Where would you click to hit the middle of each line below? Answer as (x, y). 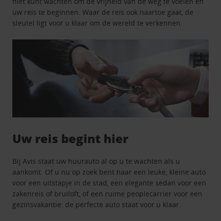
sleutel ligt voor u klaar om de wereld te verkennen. (98, 23)
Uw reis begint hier (71, 139)
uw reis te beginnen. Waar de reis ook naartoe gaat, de (103, 12)
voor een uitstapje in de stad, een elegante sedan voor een (110, 183)
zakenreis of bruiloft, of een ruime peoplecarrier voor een (108, 194)
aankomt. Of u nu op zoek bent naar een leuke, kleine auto (109, 172)
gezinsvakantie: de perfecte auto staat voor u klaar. (97, 205)
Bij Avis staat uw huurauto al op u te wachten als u (96, 161)
